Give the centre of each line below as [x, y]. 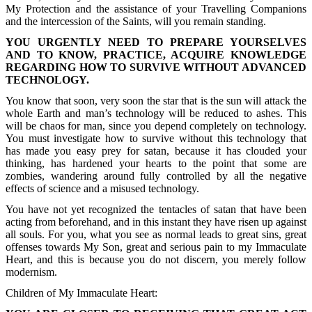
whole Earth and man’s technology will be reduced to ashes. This [156, 114]
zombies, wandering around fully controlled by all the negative [156, 176]
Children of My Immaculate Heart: [81, 293]
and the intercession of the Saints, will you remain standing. [136, 22]
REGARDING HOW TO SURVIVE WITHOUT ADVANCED [156, 68]
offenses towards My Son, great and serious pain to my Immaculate [156, 247]
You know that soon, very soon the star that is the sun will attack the [156, 101]
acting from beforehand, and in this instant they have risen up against [156, 222]
